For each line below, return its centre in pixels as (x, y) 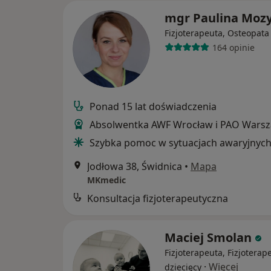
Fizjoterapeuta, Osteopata (217, 33)
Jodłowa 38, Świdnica (135, 166)
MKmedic (106, 180)
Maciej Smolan (208, 237)
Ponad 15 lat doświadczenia (153, 106)
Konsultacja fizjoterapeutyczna (158, 198)
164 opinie (233, 47)
